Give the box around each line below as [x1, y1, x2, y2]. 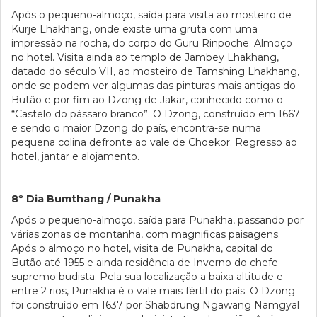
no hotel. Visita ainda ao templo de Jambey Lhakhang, [11, 51, 279, 64]
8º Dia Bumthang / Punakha [11, 192, 161, 205]
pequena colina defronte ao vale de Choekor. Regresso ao [11, 136, 297, 149]
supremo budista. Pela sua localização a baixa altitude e [11, 270, 283, 283]
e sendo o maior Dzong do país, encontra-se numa [11, 122, 261, 134]
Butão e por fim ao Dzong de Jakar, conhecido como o [11, 93, 283, 106]
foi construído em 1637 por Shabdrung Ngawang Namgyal [11, 299, 299, 311]
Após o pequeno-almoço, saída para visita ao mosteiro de [11, 8, 292, 21]
